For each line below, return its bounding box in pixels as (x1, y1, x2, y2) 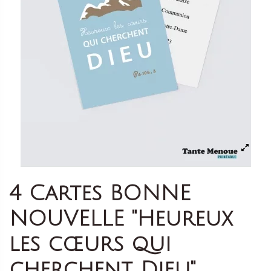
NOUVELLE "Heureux (9, 206, 232, 230)
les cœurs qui (9, 232, 171, 256)
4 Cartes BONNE (9, 181, 191, 205)
